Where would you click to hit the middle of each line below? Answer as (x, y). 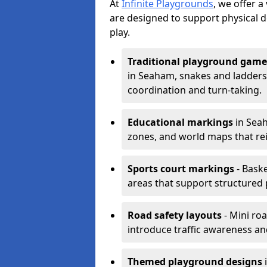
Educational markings (180, 122)
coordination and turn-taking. (195, 90)
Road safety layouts (175, 215)
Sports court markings (181, 169)
